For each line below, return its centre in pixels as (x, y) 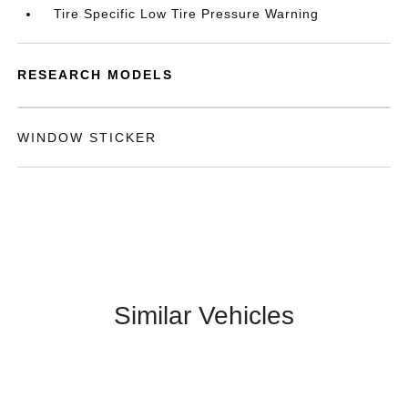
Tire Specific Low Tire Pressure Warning (187, 14)
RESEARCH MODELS (96, 75)
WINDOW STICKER (87, 138)
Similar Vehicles (204, 316)
